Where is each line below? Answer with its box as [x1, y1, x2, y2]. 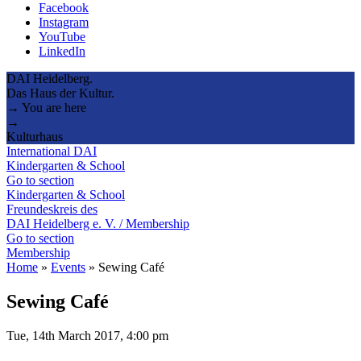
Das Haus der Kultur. [6, 85, 114, 100]
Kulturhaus [6, 129, 63, 143]
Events [51, 259, 85, 274]
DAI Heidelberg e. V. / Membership [6, 216, 189, 230]
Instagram [39, 15, 89, 29]
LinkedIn [39, 44, 85, 58]
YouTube [39, 29, 85, 44]
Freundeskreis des [6, 201, 98, 216]
